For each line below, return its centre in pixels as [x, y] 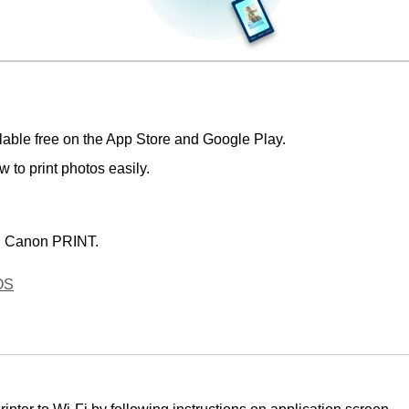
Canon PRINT [50, 241]
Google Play [242, 140]
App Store [138, 140]
